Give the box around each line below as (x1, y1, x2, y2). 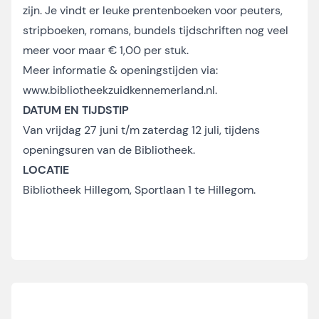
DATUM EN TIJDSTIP (23, 103, 129, 117)
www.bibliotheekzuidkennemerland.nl (23, 83, 215, 98)
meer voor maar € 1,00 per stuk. (23, 43, 189, 58)
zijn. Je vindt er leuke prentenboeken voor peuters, (23, 3, 283, 18)
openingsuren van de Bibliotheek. (23, 142, 195, 157)
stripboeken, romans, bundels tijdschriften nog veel (23, 23, 288, 38)
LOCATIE (23, 162, 69, 177)
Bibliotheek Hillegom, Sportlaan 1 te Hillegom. (23, 182, 256, 197)
